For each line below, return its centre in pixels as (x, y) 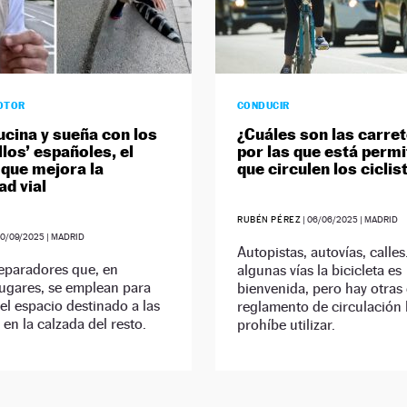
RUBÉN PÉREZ (269, 220)
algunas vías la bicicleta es (319, 271)
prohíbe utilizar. (286, 325)
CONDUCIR (263, 106)
